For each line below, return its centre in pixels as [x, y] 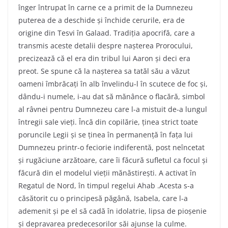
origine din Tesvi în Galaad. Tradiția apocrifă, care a [107, 33]
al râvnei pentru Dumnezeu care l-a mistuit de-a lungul [113, 109]
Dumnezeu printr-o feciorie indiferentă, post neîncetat [111, 147]
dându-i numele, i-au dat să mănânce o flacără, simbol [112, 96]
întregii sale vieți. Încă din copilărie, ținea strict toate [108, 122]
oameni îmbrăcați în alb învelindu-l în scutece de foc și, [113, 83]
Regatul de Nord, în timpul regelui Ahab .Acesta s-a [106, 185]
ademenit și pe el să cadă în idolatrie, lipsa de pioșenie [112, 211]
